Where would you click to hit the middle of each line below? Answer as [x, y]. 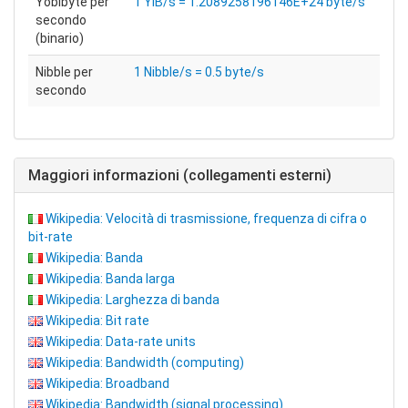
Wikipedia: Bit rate [97, 321]
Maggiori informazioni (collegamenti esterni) [180, 175]
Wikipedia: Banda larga [110, 279]
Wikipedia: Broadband [107, 383]
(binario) [60, 38]
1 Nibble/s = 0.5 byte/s [199, 72]
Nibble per [64, 72]
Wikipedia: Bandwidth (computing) [145, 362]
